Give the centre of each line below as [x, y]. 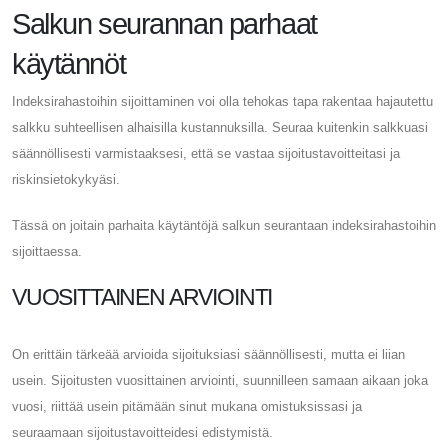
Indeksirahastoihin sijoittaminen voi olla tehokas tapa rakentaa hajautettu [222, 101]
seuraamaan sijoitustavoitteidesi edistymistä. [142, 432]
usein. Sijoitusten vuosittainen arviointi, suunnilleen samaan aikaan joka [220, 380]
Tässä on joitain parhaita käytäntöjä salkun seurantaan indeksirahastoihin [224, 225]
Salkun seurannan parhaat [164, 23]
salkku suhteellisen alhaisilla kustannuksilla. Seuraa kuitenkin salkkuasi [220, 127]
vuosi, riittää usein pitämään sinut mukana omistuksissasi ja [187, 406]
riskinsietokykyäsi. [66, 179]
